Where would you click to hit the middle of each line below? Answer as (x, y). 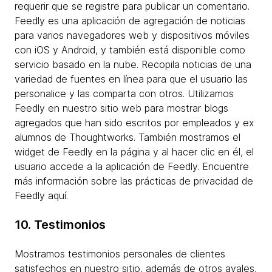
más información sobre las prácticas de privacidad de (134, 181)
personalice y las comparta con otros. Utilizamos (124, 93)
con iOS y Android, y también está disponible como (130, 50)
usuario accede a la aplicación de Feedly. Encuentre (132, 166)
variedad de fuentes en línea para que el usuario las (131, 79)
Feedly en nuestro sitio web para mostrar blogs (121, 108)
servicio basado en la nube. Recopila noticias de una (133, 64)
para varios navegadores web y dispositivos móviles (132, 35)
